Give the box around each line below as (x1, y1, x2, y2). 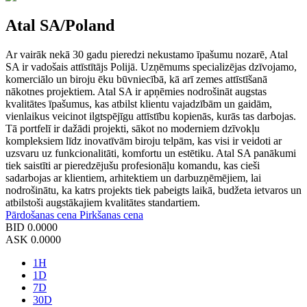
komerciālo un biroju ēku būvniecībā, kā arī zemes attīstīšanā (5, 73, 267, 85)
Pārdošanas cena (5, 208, 79, 221)
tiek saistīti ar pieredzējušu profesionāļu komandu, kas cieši (5, 159, 260, 171)
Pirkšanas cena (79, 208, 143, 221)
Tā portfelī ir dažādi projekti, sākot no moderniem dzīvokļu (5, 122, 260, 134)
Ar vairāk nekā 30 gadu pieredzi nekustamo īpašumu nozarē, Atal (5, 48, 288, 60)
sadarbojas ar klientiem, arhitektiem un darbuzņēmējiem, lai (5, 171, 261, 184)
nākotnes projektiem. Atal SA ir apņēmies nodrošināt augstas (5, 85, 267, 97)
